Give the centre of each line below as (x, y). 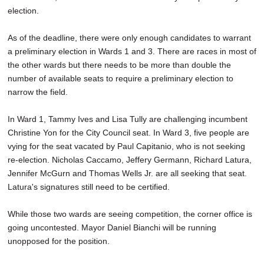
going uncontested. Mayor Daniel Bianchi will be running (112, 228)
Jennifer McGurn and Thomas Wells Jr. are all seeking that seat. (127, 174)
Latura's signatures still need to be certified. (89, 187)
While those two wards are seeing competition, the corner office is (130, 214)
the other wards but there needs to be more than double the (119, 65)
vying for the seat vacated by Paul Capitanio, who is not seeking (126, 146)
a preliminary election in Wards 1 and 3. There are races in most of (132, 52)
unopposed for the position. (59, 241)
